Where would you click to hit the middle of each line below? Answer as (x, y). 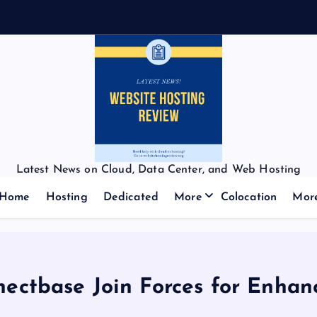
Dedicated (131, 197)
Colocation (249, 197)
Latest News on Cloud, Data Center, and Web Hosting (158, 170)
